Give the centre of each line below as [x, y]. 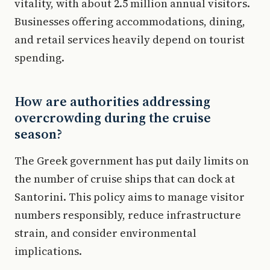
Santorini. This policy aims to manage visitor [130, 196]
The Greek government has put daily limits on [132, 160]
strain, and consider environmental [105, 233]
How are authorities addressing [112, 101]
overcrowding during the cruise [113, 117]
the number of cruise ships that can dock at [125, 178]
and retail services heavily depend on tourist [130, 39]
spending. [39, 57]
